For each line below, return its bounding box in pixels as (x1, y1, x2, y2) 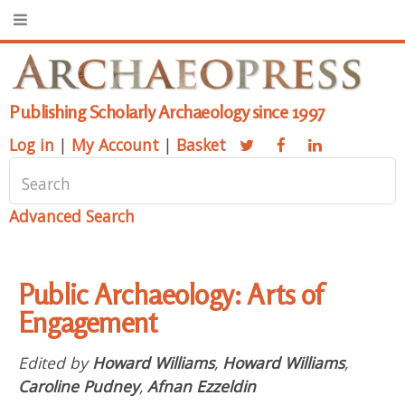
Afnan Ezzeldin (147, 374, 256, 397)
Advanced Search (9, 205, 135, 228)
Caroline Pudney (18, 374, 139, 397)
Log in (9, 134, 54, 156)
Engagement (18, 306, 157, 339)
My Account (71, 134, 159, 156)
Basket (176, 134, 226, 156)
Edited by (18, 351, 92, 373)
